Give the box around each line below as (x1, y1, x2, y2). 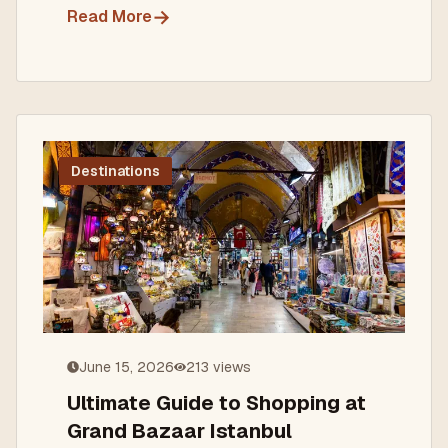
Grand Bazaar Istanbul (67, 418, 292, 444)
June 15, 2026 (79, 358, 174, 376)
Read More (67, 6, 152, 27)
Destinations (71, 162, 160, 180)
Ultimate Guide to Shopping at (67, 390, 366, 416)
